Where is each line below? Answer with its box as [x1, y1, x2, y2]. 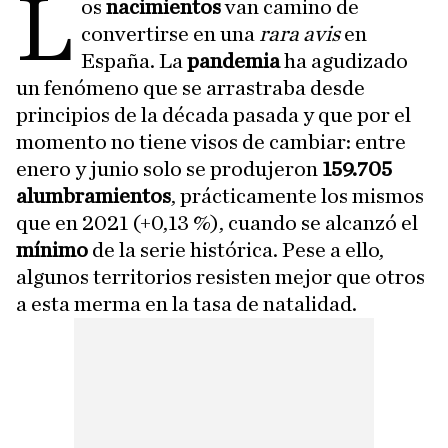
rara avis [259, 23, 345, 45]
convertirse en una [81, 23, 260, 45]
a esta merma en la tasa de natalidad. [16, 293, 357, 315]
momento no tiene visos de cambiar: [16, 131, 351, 153]
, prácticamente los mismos [171, 185, 424, 207]
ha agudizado [284, 50, 409, 72]
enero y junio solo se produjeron [16, 158, 322, 180]
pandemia [187, 50, 285, 72]
